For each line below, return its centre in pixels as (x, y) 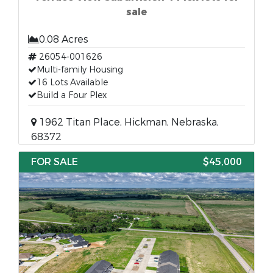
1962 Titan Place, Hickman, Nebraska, (128, 122)
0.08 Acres (64, 39)
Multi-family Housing (80, 70)
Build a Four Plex (72, 95)
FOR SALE (55, 162)
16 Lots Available (72, 83)
